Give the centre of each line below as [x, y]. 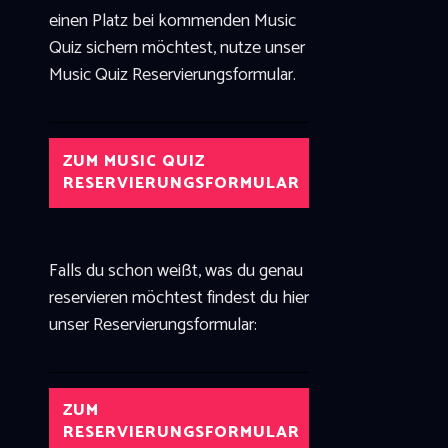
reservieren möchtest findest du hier [178, 297]
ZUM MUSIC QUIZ [133, 161]
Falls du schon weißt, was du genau [175, 270]
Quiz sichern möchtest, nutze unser [176, 48]
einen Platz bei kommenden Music [172, 21]
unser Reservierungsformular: [152, 324]
